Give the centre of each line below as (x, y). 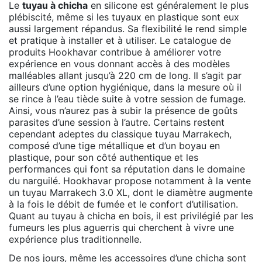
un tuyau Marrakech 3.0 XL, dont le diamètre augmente (131, 192)
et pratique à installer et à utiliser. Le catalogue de (120, 40)
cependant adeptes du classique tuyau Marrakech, (120, 134)
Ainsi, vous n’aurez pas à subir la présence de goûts (123, 110)
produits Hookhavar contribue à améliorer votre (115, 52)
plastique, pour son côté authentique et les (104, 157)
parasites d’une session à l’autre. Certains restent (117, 122)
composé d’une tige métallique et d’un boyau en (114, 145)
